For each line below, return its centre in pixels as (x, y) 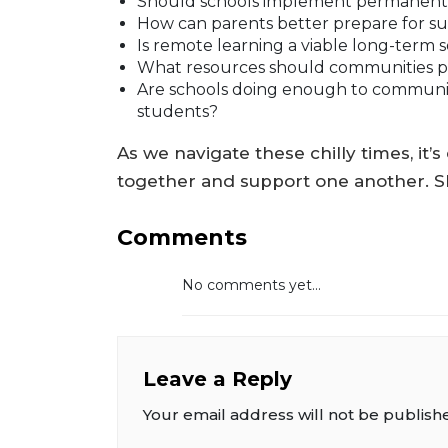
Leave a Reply (217, 378)
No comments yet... (251, 284)
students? (177, 111)
